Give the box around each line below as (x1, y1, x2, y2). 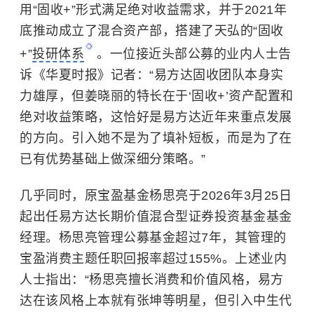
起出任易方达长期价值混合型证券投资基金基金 (20, 210, 292, 224)
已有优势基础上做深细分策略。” (20, 152, 206, 167)
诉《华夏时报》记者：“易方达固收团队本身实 (20, 68, 284, 83)
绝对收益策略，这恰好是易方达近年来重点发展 (20, 110, 292, 125)
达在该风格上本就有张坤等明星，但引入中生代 (20, 294, 292, 308)
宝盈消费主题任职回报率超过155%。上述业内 (20, 252, 287, 266)
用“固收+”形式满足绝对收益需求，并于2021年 (20, 3, 287, 18)
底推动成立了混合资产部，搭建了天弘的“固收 (20, 24, 284, 39)
